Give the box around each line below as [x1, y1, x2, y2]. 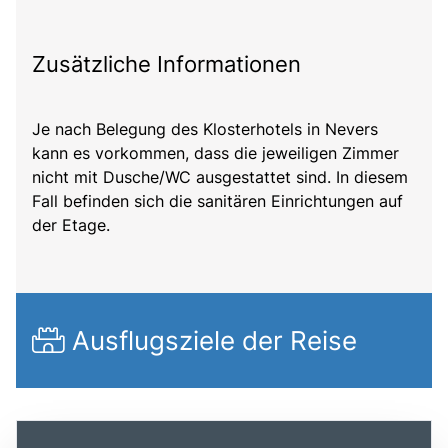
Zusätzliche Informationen [32, 51, 301, 78]
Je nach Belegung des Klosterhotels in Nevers [32, 119, 378, 140]
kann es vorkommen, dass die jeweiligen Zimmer [32, 143, 399, 164]
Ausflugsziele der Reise [65, 325, 357, 357]
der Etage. [32, 215, 110, 236]
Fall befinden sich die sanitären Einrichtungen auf [32, 191, 403, 212]
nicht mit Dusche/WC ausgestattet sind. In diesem [32, 167, 408, 188]
